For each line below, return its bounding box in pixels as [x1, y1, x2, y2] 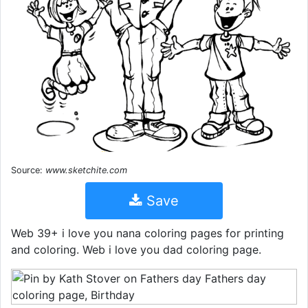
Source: [11, 164, 45, 175]
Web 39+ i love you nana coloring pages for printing [11, 225, 284, 240]
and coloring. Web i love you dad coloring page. [11, 242, 261, 256]
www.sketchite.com [45, 164, 127, 175]
